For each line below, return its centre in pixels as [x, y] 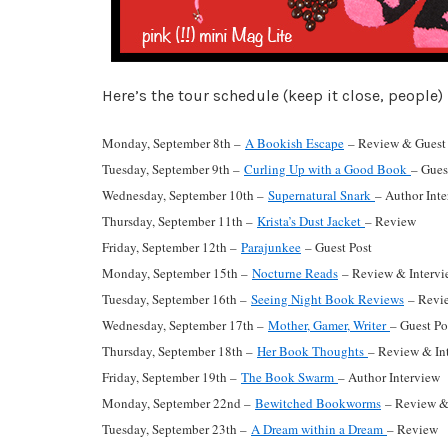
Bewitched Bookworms [318, 403]
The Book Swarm [289, 377]
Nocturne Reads [295, 273]
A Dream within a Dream [319, 429]
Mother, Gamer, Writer [329, 325]
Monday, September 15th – [177, 273]
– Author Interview [389, 377]
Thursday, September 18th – [179, 351]
